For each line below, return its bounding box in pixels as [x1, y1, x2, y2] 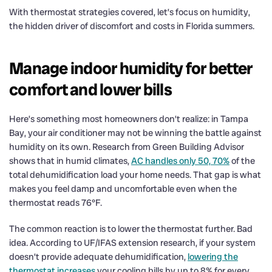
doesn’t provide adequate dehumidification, [9, 250, 188, 263]
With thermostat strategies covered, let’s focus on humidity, [9, 5, 250, 18]
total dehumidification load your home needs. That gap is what [9, 168, 261, 181]
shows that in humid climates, [9, 154, 131, 167]
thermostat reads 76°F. [9, 196, 102, 209]
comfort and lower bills [9, 78, 172, 100]
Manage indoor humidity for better [9, 57, 253, 79]
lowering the [188, 250, 238, 263]
